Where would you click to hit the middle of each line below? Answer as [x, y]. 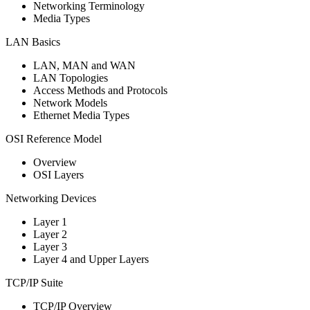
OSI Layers [58, 174]
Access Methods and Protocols [100, 90]
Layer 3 [50, 246]
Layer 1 [50, 221]
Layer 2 [50, 234]
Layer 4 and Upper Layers [91, 259]
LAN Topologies [71, 77]
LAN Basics [33, 42]
